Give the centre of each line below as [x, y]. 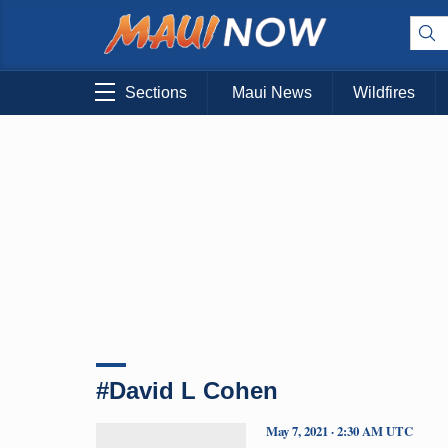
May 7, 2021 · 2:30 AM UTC [339, 430]
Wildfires [384, 93]
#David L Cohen [187, 390]
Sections [156, 93]
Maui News [272, 93]
